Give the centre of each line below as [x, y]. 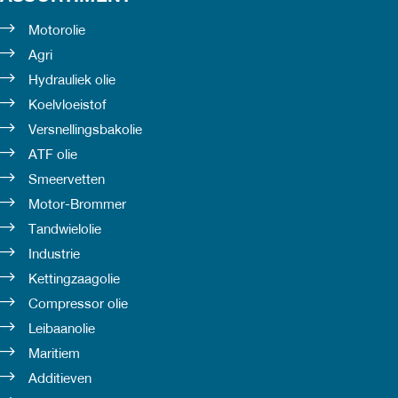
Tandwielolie [65, 230]
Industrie [54, 255]
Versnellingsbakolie [85, 130]
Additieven [60, 379]
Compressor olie [78, 304]
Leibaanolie [62, 329]
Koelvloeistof [67, 105]
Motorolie [57, 31]
